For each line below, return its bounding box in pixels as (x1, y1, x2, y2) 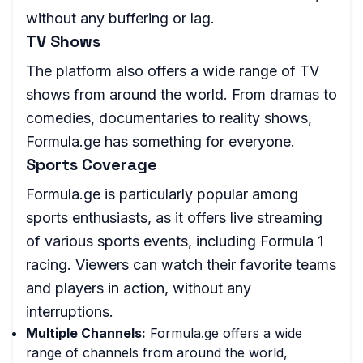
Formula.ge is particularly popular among (26, 186, 298, 203)
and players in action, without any (26, 280, 251, 297)
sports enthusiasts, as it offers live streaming (26, 209, 322, 226)
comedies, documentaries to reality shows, (26, 109, 312, 126)
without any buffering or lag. (26, 10, 215, 27)
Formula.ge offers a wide (146, 325, 302, 341)
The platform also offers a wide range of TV (26, 62, 319, 79)
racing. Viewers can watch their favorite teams (26, 256, 336, 273)
